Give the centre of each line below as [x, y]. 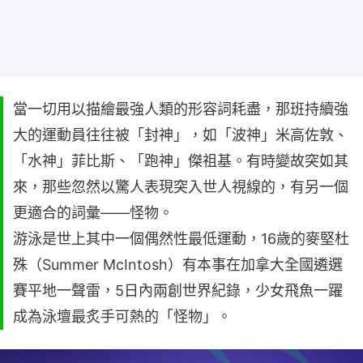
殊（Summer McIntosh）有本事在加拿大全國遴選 [178, 264]
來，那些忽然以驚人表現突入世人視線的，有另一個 [181, 186]
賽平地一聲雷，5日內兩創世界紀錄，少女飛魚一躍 [178, 290]
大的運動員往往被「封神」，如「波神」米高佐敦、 [181, 135]
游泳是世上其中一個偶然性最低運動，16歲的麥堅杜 [181, 238]
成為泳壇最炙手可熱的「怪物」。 [122, 316]
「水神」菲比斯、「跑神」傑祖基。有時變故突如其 [181, 160]
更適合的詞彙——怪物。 [93, 212]
